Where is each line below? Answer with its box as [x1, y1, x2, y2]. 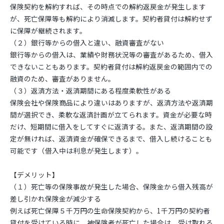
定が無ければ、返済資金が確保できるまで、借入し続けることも [10, 133, 212, 143]
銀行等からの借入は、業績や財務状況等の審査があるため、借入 [10, 49, 213, 59]
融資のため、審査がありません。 [10, 73, 115, 83]
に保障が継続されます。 [10, 25, 86, 35]
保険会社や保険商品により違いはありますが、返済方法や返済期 [10, 97, 213, 107]
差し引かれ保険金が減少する [10, 193, 101, 203]
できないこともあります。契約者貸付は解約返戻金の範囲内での [10, 61, 212, 71]
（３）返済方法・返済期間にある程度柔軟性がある [10, 85, 171, 95]
